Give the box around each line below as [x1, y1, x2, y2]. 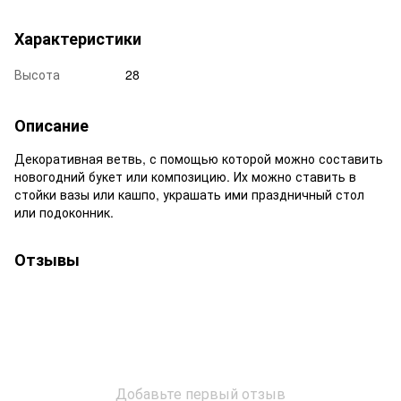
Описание [14, 113, 89, 137]
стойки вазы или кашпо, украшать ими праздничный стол [14, 184, 364, 203]
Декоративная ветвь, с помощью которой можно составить [14, 149, 383, 167]
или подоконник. [14, 202, 114, 221]
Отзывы [14, 247, 80, 271]
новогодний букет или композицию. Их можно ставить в [14, 166, 356, 185]
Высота [14, 64, 60, 83]
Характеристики [14, 26, 141, 50]
